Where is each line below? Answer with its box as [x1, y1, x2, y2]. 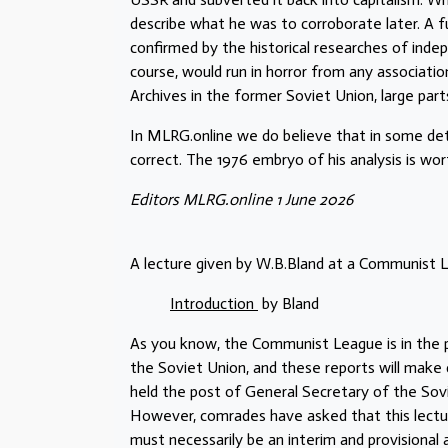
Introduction [170, 293, 258, 313]
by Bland [258, 293, 319, 313]
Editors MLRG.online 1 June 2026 [130, 189, 353, 209]
